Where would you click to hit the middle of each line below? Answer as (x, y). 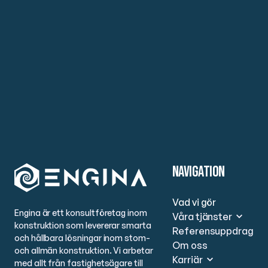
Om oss (190, 246)
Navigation (199, 172)
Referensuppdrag (213, 231)
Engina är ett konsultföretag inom (81, 213)
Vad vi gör (194, 202)
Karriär (188, 260)
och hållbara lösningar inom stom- (82, 238)
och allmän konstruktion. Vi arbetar (84, 250)
